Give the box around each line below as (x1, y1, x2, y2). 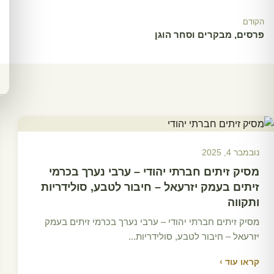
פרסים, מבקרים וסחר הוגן (155, 29, 264, 40)
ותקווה (228, 196, 259, 209)
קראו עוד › (220, 257, 259, 267)
